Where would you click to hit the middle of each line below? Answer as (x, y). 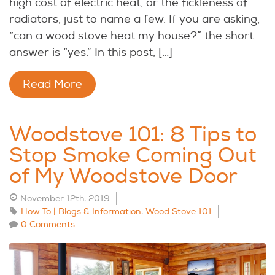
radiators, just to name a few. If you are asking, (134, 20)
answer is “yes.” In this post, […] (91, 53)
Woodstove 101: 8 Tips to (133, 135)
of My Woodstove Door (123, 177)
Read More (52, 85)
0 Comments (48, 225)
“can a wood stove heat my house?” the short (131, 36)
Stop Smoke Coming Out (133, 156)
